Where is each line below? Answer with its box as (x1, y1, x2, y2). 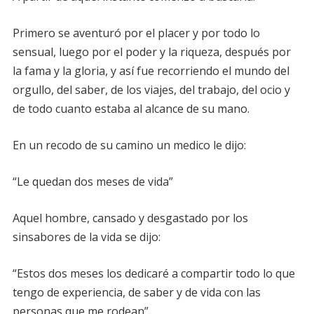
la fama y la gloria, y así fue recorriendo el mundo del (12, 62, 289, 78)
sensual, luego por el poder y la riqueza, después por (12, 43, 291, 60)
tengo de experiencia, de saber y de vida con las (12, 284, 261, 300)
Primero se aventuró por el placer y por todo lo (12, 25, 260, 41)
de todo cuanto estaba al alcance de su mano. (12, 100, 250, 116)
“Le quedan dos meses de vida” (12, 173, 173, 189)
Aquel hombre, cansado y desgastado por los (12, 210, 248, 226)
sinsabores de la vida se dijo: (12, 228, 161, 245)
